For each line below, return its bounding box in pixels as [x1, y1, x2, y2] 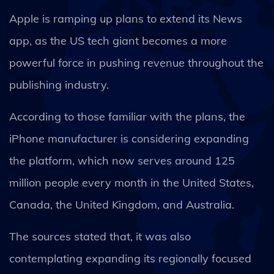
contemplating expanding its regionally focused [9, 251, 251, 265]
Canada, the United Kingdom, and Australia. [9, 198, 234, 212]
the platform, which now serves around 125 [9, 154, 235, 168]
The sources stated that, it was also [9, 229, 191, 243]
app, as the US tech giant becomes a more [9, 34, 227, 48]
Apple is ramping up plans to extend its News [9, 12, 242, 26]
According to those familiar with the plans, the [9, 109, 245, 124]
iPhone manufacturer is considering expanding [9, 131, 249, 146]
